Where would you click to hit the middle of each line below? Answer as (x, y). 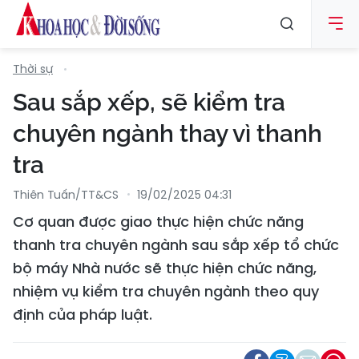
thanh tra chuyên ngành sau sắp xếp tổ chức (176, 245)
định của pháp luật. (83, 315)
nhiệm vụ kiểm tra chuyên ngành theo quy (166, 291)
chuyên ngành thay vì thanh (167, 133)
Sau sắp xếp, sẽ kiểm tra (149, 102)
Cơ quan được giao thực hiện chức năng (158, 222)
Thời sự (33, 69)
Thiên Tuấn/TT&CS (66, 195)
